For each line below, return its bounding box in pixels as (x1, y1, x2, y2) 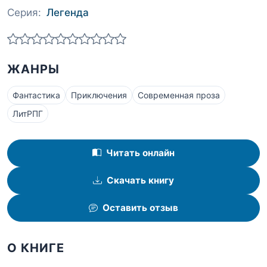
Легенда (46, 6, 89, 18)
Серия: (7, 6, 41, 18)
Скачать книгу (107, 175, 174, 187)
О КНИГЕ (7, 240, 64, 255)
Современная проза (138, 90, 220, 101)
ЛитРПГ (13, 108, 43, 119)
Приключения (71, 90, 127, 101)
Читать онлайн (106, 147, 175, 159)
